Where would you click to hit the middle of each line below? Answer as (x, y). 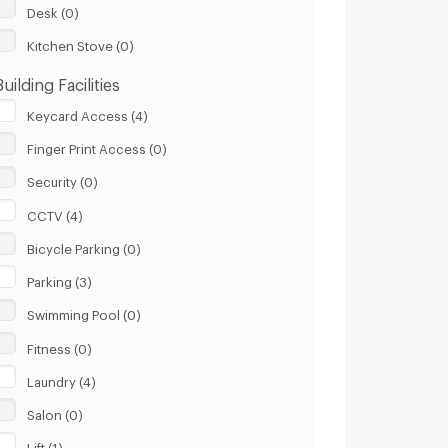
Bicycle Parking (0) (84, 245)
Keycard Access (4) (88, 112)
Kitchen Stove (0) (81, 43)
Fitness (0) (60, 345)
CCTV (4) (55, 212)
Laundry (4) (62, 378)
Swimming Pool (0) (84, 312)
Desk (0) (53, 9)
